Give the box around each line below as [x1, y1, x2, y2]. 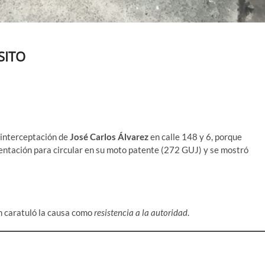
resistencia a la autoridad [94, 207, 188, 218]
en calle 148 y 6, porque [148, 131, 242, 143]
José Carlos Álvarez [70, 131, 148, 143]
